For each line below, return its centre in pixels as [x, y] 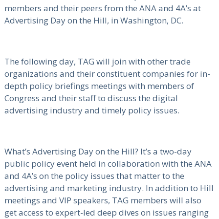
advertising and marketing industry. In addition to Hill [109, 188]
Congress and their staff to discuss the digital [91, 98]
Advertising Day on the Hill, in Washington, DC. [94, 20]
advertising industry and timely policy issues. [92, 110]
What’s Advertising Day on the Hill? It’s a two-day [98, 151]
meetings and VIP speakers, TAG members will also [103, 200]
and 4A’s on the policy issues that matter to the [94, 175]
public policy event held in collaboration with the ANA [108, 163]
